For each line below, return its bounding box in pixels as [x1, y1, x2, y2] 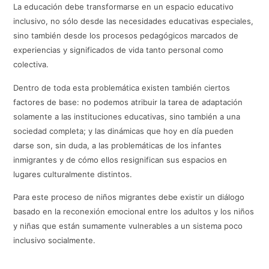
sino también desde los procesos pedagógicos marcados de [13, 31, 239, 41]
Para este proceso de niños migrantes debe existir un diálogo [13, 192, 245, 202]
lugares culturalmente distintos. [13, 169, 133, 179]
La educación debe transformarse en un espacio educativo [13, 2, 234, 12]
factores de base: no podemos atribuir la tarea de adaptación [13, 97, 243, 107]
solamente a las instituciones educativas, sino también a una [13, 111, 241, 121]
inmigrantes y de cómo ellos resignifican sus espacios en [13, 154, 228, 165]
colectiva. [13, 59, 49, 70]
